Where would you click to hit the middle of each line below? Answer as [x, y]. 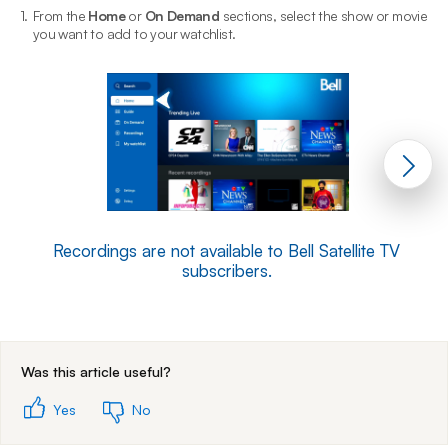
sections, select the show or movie [323, 15]
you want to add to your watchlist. [134, 33]
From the [60, 15]
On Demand [182, 15]
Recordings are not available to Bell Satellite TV [226, 250]
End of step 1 [267, 319]
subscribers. [226, 270]
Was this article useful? [96, 371]
